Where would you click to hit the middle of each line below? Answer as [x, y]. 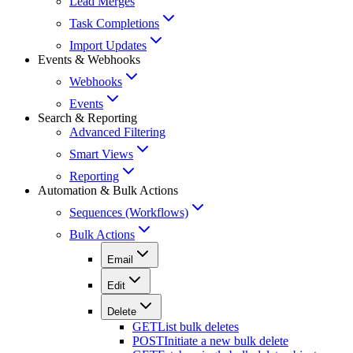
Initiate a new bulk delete [226, 341]
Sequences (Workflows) [129, 213]
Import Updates [108, 46]
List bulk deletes [198, 327]
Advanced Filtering [117, 132]
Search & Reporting [87, 118]
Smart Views [101, 154]
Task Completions [114, 24]
